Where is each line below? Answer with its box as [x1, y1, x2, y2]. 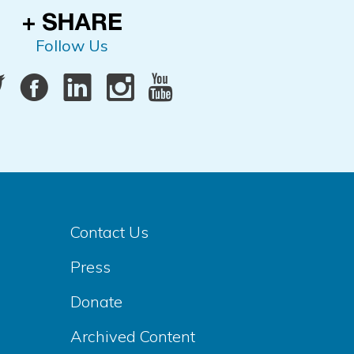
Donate [70, 292, 122, 312]
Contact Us [70, 222, 149, 243]
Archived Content [70, 326, 195, 347]
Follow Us [36, 36, 108, 56]
